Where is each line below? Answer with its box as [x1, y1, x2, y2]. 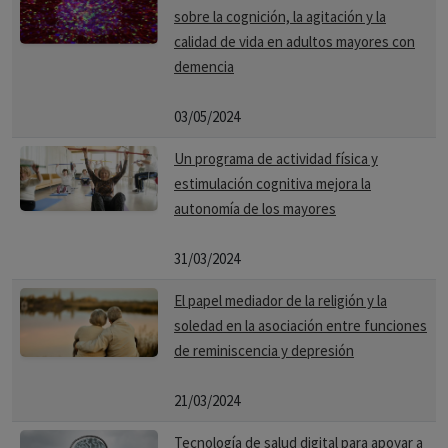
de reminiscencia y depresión [174, 341, 354, 360]
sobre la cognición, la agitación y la [174, 7, 386, 26]
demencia [174, 57, 234, 76]
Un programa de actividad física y [174, 149, 378, 168]
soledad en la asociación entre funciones [174, 316, 427, 335]
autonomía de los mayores [174, 199, 336, 218]
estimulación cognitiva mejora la [174, 174, 371, 193]
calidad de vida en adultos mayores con [174, 32, 415, 51]
